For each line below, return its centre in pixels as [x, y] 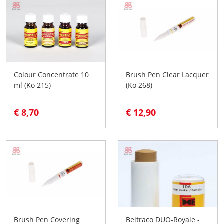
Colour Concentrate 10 [51, 74]
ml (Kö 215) [32, 85]
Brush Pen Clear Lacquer [167, 74]
